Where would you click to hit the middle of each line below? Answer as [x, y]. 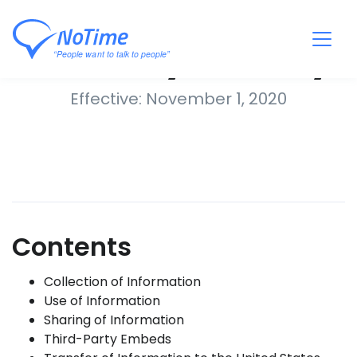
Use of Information [102, 301]
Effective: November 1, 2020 [178, 99]
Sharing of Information [114, 320]
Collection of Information [122, 282]
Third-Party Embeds [108, 339]
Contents [72, 247]
